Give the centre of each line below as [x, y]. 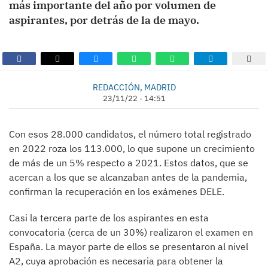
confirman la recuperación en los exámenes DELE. [117, 191]
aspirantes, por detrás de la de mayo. [104, 20]
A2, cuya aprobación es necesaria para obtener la [116, 261]
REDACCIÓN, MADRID [134, 87]
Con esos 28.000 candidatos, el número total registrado [130, 134]
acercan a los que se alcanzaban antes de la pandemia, [128, 177]
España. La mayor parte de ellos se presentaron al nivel [129, 246]
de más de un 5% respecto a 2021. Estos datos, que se [129, 163]
